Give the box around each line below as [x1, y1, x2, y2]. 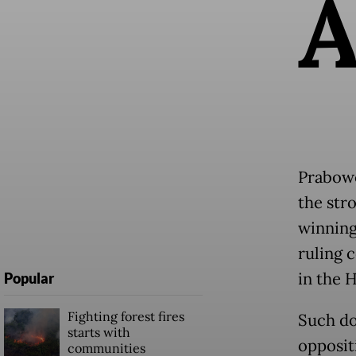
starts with [67, 324, 130, 341]
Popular [3, 269, 54, 288]
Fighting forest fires [67, 308, 184, 325]
